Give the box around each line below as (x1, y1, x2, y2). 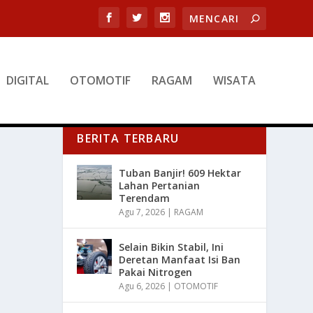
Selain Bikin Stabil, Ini (119, 240, 224, 254)
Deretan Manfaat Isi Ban (119, 253, 241, 267)
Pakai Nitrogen (119, 265, 193, 279)
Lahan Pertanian (119, 179, 201, 193)
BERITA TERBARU (77, 131, 180, 147)
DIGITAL (6, 73, 49, 88)
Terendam (119, 191, 170, 205)
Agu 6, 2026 (119, 280, 166, 293)
